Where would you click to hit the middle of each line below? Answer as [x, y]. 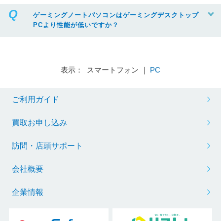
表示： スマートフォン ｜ [105, 70]
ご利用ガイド [35, 99]
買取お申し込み [39, 122]
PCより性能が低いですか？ [76, 25]
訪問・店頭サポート [47, 146]
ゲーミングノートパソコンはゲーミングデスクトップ [116, 15]
